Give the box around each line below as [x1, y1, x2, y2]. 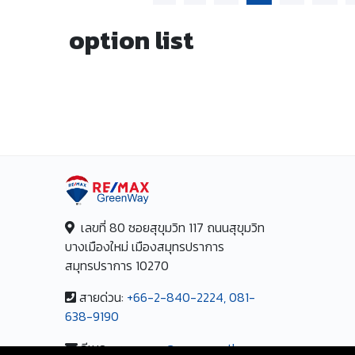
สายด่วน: [79, 287, 124, 307]
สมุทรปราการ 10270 [65, 255, 170, 275]
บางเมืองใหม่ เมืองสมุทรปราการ [65, 236, 225, 256]
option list [69, 21, 195, 59]
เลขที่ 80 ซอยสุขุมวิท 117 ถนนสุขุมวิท [74, 217, 265, 237]
